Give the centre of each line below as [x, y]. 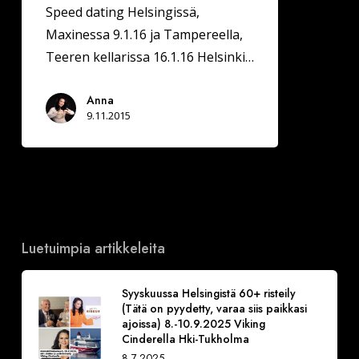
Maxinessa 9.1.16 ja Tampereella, [144, 34]
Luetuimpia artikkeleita [93, 248]
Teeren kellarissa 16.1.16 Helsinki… [149, 56]
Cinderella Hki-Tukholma [185, 339]
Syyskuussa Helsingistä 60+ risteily [208, 293]
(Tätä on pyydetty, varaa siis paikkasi [214, 308]
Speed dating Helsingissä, [122, 12]
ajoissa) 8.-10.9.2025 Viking [193, 323]
